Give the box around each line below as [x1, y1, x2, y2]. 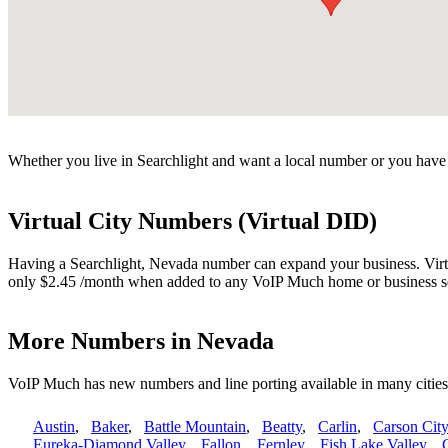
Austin [33, 418, 75, 436]
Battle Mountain [144, 418, 246, 436]
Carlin [318, 418, 357, 436]
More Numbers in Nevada [8, 328, 274, 355]
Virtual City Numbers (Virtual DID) [8, 207, 377, 234]
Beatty [262, 418, 302, 436]
